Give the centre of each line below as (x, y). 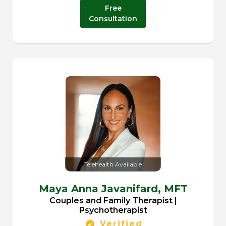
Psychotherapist (113, 210)
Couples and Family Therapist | (113, 201)
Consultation (113, 19)
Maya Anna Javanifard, (101, 189)
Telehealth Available (113, 164)
